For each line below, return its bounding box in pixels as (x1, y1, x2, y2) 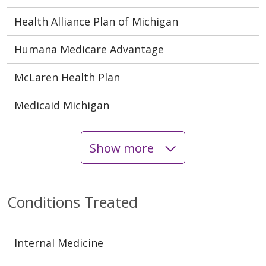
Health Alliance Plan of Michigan (14, 14, 178, 29)
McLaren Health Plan (14, 70, 120, 85)
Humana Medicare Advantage (14, 42, 164, 57)
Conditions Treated (7, 192, 138, 213)
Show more (89, 139, 157, 156)
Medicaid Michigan (14, 98, 109, 113)
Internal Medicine (14, 236, 103, 251)
